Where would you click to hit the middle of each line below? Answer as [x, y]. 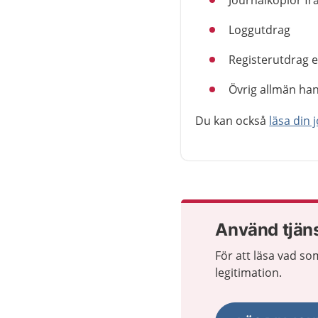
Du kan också [232, 121]
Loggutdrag [260, 30]
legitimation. [250, 273]
